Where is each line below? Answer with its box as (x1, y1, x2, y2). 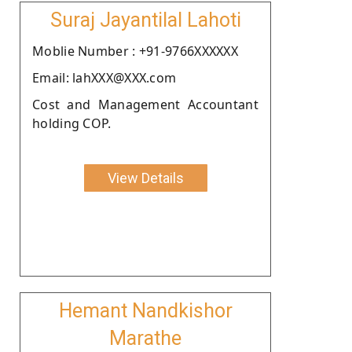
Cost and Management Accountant (32, 95, 258, 113)
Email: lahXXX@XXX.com (32, 68, 177, 86)
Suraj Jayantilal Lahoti (49, 8, 241, 31)
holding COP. (32, 114, 112, 132)
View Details (107, 169, 184, 186)
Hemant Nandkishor (58, 299, 233, 322)
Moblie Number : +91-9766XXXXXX (32, 42, 238, 60)
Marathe (109, 326, 181, 350)
